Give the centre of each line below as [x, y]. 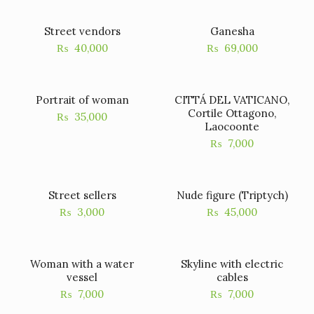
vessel [82, 277]
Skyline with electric [232, 264]
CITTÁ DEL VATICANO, [232, 100]
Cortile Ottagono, [232, 113]
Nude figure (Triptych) [232, 195]
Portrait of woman [82, 100]
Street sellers [82, 195]
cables [232, 277]
